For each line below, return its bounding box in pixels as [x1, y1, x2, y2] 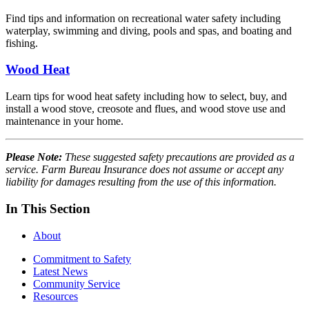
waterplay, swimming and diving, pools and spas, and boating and [6, 24, 292, 37]
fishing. [6, 37, 38, 49]
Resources [33, 290, 78, 302]
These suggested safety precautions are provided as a [62, 151, 295, 163]
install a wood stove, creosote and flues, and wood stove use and [6, 103, 286, 115]
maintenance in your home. [6, 115, 123, 128]
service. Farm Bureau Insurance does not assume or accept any [6, 163, 283, 176]
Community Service [33, 277, 120, 290]
